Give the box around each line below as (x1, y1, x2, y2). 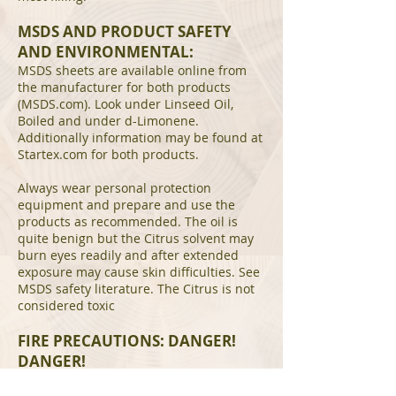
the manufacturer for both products (18, 79, 231, 95)
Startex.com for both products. (18, 146, 199, 163)
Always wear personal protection (18, 179, 211, 196)
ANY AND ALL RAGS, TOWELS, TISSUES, (18, 371, 243, 388)
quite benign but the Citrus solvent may (18, 230, 254, 247)
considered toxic (18, 297, 115, 314)
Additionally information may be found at (18, 129, 263, 146)
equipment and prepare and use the (18, 196, 235, 213)
